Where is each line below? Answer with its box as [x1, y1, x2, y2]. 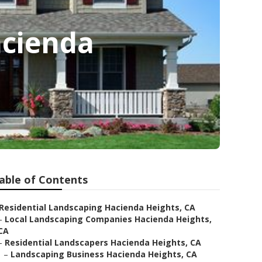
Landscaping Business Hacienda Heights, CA [11, 249, 197, 260]
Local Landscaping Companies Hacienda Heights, [5, 213, 212, 225]
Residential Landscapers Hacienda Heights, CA [5, 237, 201, 248]
